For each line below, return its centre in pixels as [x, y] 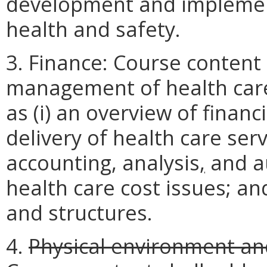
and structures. [79, 213]
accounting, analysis [103, 163]
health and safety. [93, 29]
